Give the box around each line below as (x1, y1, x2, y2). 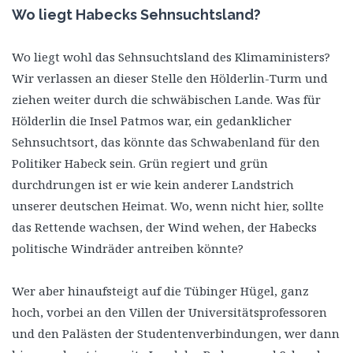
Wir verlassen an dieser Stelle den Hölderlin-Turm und (12, 69, 328, 86)
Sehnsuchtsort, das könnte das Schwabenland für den (12, 133, 320, 150)
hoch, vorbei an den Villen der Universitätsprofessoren (12, 303, 327, 320)
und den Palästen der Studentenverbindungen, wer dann (12, 325, 340, 341)
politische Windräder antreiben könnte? (12, 240, 243, 256)
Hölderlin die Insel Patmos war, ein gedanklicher (12, 112, 292, 128)
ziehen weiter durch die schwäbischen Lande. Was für (12, 91, 321, 107)
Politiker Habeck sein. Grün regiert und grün (12, 154, 268, 171)
